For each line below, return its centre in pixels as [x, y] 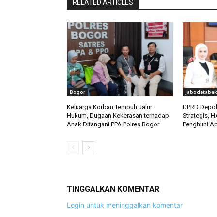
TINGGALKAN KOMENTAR [113, 189]
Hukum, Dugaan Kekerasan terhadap [118, 115]
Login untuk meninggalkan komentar [125, 205]
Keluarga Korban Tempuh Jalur [109, 107]
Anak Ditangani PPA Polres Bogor [113, 124]
